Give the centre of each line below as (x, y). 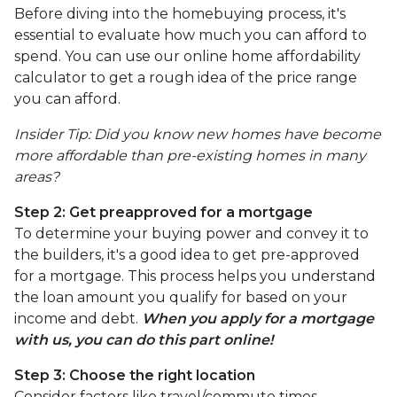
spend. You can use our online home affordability (187, 56)
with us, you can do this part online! (145, 340)
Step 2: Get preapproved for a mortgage (163, 212)
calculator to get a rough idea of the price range (186, 78)
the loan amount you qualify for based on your (181, 297)
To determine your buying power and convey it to (191, 234)
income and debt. (78, 319)
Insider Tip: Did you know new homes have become (198, 134)
